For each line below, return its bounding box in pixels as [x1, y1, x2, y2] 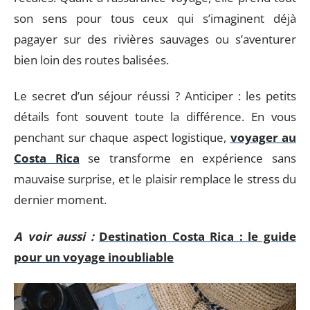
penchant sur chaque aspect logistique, [14, 129, 230, 145]
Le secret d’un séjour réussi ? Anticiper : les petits [14, 88, 296, 104]
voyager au [230, 129, 296, 145]
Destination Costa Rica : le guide [99, 228, 297, 244]
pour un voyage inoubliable [14, 248, 174, 265]
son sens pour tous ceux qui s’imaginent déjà [14, 10, 296, 26]
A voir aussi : [14, 228, 94, 244]
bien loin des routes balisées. [14, 51, 169, 68]
